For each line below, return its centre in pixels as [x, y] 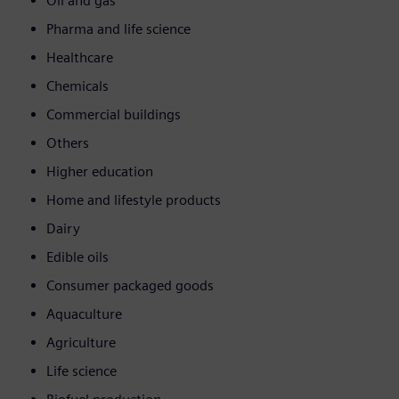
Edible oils [77, 257]
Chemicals [77, 86]
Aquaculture [84, 314]
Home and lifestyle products [134, 200]
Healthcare [80, 58]
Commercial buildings [114, 115]
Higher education [100, 172]
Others [68, 143]
